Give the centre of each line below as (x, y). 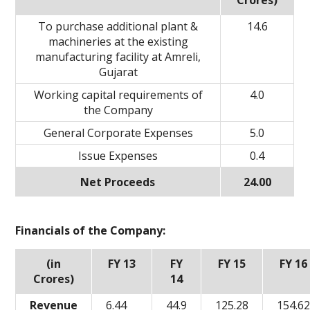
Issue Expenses (118, 156)
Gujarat (118, 72)
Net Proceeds (118, 182)
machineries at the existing (118, 42)
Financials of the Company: (91, 230)
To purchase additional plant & (118, 26)
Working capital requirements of (118, 95)
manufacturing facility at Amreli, (118, 57)
